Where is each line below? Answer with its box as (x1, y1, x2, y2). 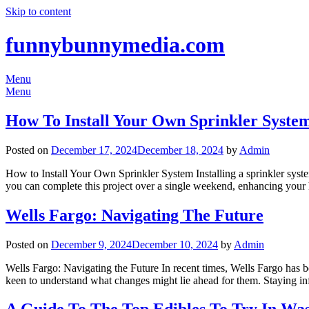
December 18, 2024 (137, 143, 223, 156)
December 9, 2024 (51, 238, 132, 250)
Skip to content (6, 6, 71, 17)
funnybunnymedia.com (6, 32, 225, 58)
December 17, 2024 (51, 143, 137, 156)
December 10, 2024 (132, 238, 218, 250)
